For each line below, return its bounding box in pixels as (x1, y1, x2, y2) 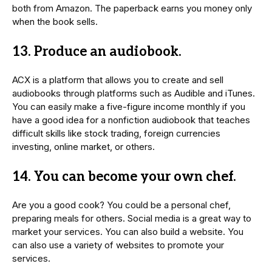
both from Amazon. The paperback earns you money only (12, 2, 252, 15)
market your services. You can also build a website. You (12, 226, 243, 238)
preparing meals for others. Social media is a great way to (12, 212, 251, 225)
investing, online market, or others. (12, 141, 155, 153)
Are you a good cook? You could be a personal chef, (12, 199, 231, 211)
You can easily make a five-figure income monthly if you (12, 101, 245, 113)
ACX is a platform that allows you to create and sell (12, 74, 223, 86)
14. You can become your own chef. (12, 169, 236, 185)
